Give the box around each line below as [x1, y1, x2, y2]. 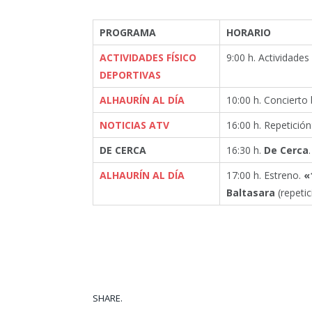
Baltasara [226, 186, 275, 200]
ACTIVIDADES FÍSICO [100, 51, 196, 65]
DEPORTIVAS [100, 68, 161, 82]
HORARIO [226, 26, 271, 40]
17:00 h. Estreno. [226, 169, 304, 182]
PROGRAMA [100, 26, 156, 40]
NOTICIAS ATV [100, 118, 169, 132]
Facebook [247, 293, 296, 306]
